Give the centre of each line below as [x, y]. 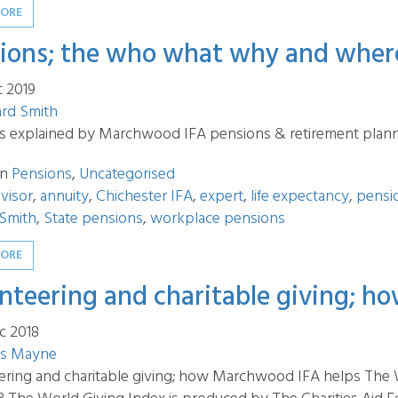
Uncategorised [127, 175]
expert [222, 197]
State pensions [93, 219]
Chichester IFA [144, 197]
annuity [64, 197]
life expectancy [300, 197]
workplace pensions [218, 219]
